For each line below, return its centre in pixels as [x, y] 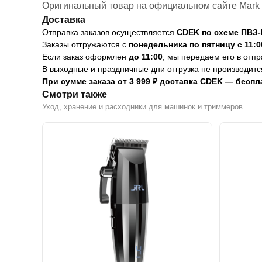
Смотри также [75, 94]
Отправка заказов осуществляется [109, 32]
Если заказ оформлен [85, 57]
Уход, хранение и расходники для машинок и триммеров [142, 107]
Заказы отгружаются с [85, 44]
